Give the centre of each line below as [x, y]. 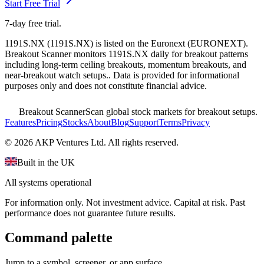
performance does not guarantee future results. [90, 213]
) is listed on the [121, 43]
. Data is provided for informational [174, 75]
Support [144, 122]
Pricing [49, 122]
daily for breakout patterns [198, 54]
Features [20, 122]
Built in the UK [46, 162]
